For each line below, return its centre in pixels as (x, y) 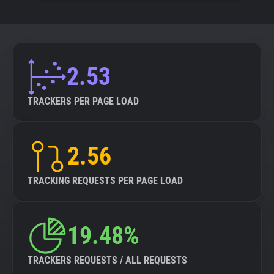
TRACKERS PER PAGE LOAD (83, 101)
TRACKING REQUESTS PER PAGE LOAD (105, 181)
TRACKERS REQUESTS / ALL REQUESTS (107, 260)
